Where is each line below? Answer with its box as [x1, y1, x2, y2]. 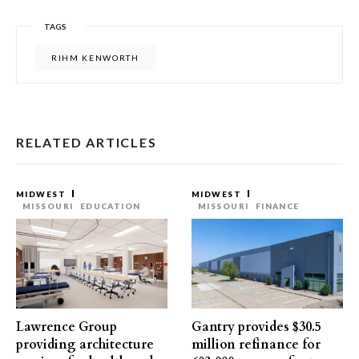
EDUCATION [79, 201, 141, 211]
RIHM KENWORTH [51, 53, 139, 63]
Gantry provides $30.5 [192, 318, 321, 336]
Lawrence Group [16, 318, 117, 336]
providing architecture [16, 336, 154, 353]
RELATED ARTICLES [16, 135, 157, 150]
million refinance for [192, 336, 321, 353]
